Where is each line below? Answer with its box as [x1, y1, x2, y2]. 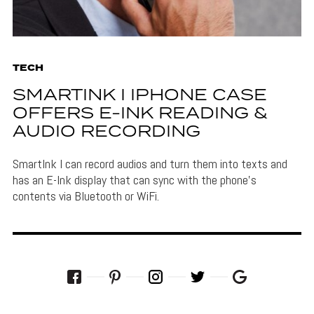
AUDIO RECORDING [12, 119, 200, 144]
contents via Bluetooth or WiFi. [12, 187, 159, 204]
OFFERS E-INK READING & [12, 101, 268, 126]
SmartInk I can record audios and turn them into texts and [12, 155, 287, 172]
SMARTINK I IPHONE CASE [12, 83, 267, 108]
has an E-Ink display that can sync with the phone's [12, 171, 257, 188]
